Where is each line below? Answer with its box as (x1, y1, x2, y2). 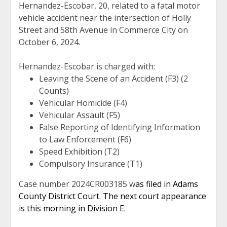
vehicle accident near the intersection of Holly (19, 12, 191, 23)
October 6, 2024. (19, 36, 82, 48)
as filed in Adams (135, 178, 198, 190)
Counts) (39, 85, 69, 96)
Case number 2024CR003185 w (19, 178, 135, 190)
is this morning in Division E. (19, 202, 128, 214)
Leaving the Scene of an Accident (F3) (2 (39, 72, 188, 84)
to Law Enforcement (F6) (39, 133, 131, 145)
